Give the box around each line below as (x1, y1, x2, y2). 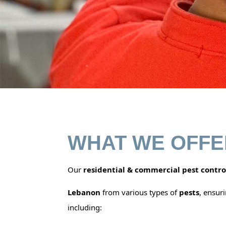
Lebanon (68, 187, 103, 198)
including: (68, 202, 102, 213)
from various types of (102, 187, 180, 198)
